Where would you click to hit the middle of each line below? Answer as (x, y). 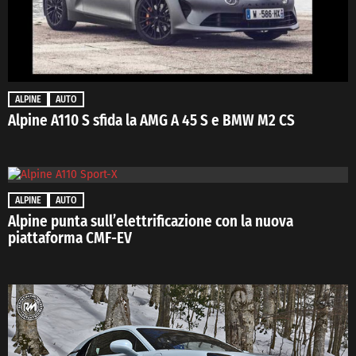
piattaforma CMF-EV (70, 238)
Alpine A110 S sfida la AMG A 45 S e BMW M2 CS (151, 121)
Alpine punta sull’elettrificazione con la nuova (151, 222)
